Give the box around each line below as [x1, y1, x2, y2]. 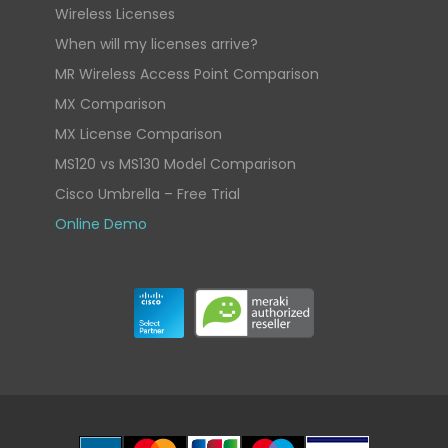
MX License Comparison [55, 123, 223, 144]
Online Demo [55, 213, 148, 234]
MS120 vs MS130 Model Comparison [55, 153, 297, 174]
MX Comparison [55, 93, 167, 114]
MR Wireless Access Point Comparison [55, 63, 320, 84]
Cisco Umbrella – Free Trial [55, 183, 241, 204]
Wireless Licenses [55, 3, 176, 24]
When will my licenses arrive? [55, 33, 259, 54]
